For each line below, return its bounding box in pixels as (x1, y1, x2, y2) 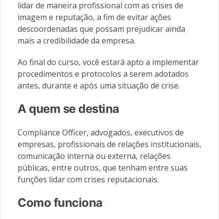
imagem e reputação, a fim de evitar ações (18, 11, 171, 22)
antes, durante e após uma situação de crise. (18, 80, 180, 91)
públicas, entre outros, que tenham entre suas (18, 162, 188, 173)
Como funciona (18, 195, 103, 210)
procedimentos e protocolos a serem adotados (18, 68, 189, 79)
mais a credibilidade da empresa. (18, 35, 135, 46)
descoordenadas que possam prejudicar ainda (18, 23, 185, 34)
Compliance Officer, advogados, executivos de (18, 127, 184, 138)
